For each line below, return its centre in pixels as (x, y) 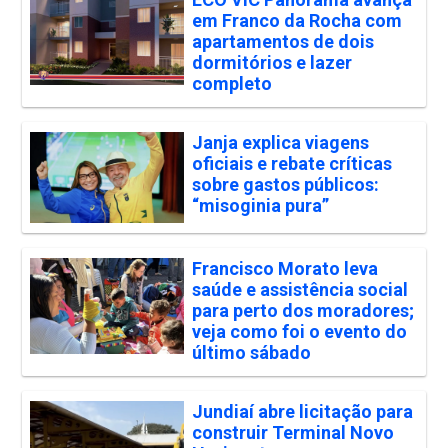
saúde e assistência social (299, 290)
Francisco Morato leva (284, 269)
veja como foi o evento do (299, 332)
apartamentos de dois (282, 41)
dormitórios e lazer (271, 62)
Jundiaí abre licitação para (302, 412)
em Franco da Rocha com (296, 20)
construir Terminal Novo (292, 433)
